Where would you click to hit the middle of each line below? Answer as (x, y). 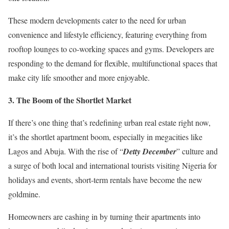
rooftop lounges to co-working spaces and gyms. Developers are (111, 49)
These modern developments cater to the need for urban (97, 20)
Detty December (150, 151)
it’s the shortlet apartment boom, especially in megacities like (105, 137)
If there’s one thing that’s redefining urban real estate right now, (109, 122)
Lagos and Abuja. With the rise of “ (66, 151)
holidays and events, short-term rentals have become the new (105, 180)
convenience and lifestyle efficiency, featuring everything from (107, 35)
